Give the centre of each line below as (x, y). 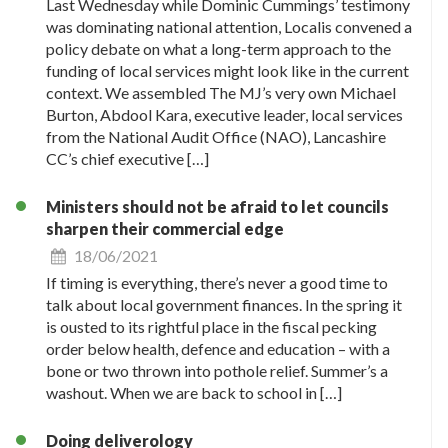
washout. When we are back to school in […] (194, 392)
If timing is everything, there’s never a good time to (217, 282)
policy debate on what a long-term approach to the (218, 48)
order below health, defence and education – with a (218, 348)
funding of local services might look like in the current (227, 70)
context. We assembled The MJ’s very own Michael (221, 92)
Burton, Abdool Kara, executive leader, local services (224, 114)
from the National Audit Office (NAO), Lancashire (216, 136)
